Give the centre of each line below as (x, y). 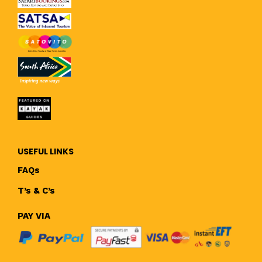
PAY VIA (34, 216)
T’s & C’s (36, 191)
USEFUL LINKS (46, 152)
